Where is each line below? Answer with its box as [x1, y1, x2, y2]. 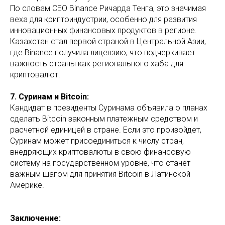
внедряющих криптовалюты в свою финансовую [10, 147, 191, 157]
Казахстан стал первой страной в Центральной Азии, [10, 37, 206, 47]
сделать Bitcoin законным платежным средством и [10, 114, 198, 124]
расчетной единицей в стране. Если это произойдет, [10, 125, 201, 135]
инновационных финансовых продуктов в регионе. [10, 26, 197, 36]
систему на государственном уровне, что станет [10, 158, 190, 168]
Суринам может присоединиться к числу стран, [10, 136, 184, 146]
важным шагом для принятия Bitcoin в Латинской [10, 169, 190, 179]
